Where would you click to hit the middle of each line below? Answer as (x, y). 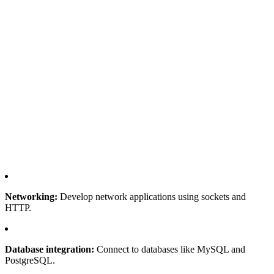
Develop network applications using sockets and (152, 196)
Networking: (31, 196)
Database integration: (50, 249)
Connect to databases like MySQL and (170, 249)
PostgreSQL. (30, 260)
